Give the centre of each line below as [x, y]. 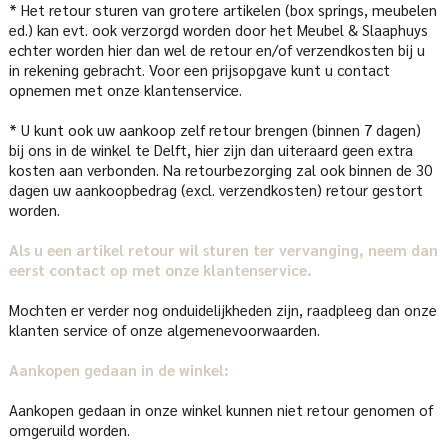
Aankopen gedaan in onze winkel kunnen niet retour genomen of [220, 410]
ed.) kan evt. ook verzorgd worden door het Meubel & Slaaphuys [218, 30]
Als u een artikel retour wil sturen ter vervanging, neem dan [223, 250]
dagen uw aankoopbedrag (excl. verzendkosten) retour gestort [215, 190]
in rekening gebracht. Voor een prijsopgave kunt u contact [199, 70]
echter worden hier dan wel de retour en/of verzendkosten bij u [216, 50]
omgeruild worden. [69, 430]
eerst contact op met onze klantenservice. [160, 270]
